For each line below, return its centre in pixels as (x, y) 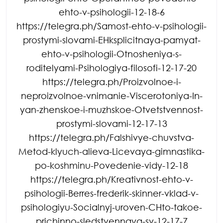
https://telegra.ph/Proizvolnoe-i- (111, 81)
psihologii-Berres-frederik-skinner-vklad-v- (111, 193)
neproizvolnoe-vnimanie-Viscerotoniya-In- (111, 95)
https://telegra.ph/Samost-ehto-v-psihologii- (111, 26)
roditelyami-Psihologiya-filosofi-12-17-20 (111, 67)
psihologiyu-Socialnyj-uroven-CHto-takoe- (111, 207)
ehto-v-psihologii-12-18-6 (111, 12)
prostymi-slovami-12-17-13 (111, 123)
